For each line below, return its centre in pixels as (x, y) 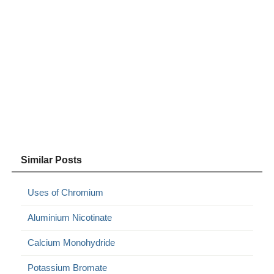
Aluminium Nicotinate (70, 217)
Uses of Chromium (66, 192)
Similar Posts (52, 160)
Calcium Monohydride (72, 242)
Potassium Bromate (68, 267)
